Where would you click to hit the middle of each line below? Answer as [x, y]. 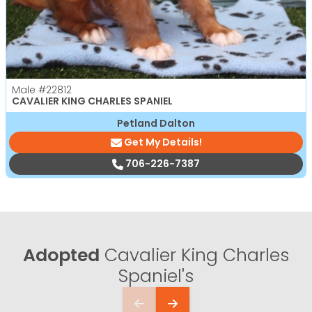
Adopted [61, 256]
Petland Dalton [156, 124]
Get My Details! [163, 142]
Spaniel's [156, 276]
